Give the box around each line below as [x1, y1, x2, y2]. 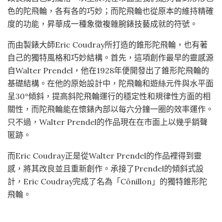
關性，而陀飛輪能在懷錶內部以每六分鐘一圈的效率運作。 [7, 104, 214, 114]
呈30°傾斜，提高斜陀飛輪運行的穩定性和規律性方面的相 [7, 91, 211, 102]
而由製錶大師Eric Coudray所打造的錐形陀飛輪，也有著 [7, 40, 208, 50]
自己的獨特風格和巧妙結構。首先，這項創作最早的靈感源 [7, 53, 214, 63]
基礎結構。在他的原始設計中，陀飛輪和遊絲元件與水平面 [7, 78, 214, 89]
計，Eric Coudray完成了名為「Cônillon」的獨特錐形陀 [7, 176, 207, 187]
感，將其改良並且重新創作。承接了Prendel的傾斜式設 [7, 164, 204, 174]
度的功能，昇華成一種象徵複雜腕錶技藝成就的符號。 [7, 19, 198, 29]
